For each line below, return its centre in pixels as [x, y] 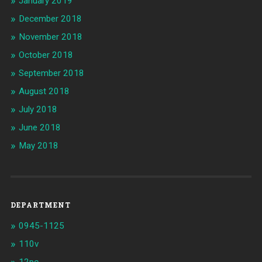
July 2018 [38, 110]
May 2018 [38, 146]
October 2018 [46, 55]
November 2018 [50, 37]
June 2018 [39, 128]
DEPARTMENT [40, 205]
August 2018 [44, 92]
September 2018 [51, 73]
